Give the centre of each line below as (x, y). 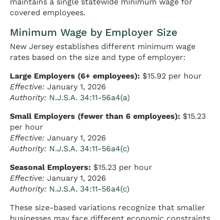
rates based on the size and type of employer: (98, 57)
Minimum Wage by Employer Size (94, 32)
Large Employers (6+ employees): (75, 76)
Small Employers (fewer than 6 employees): (95, 116)
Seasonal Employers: (50, 167)
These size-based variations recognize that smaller (108, 208)
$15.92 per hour (171, 76)
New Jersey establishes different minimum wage (103, 47)
